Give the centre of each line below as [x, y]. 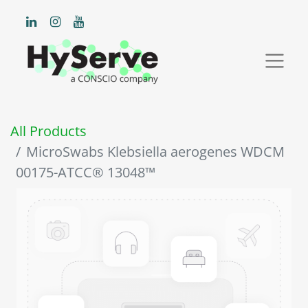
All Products [48, 131]
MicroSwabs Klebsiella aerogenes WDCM [155, 152]
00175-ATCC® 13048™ [86, 173]
